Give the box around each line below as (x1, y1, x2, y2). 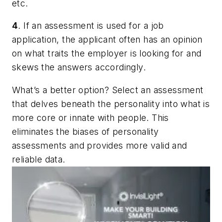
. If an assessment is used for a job (18, 20, 164, 31)
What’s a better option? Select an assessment (12, 84, 204, 95)
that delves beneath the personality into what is (12, 98, 210, 109)
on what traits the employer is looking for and (12, 48, 202, 59)
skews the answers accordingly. (12, 62, 146, 73)
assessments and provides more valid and (12, 140, 187, 151)
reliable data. (12, 154, 65, 165)
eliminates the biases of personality (12, 126, 159, 137)
